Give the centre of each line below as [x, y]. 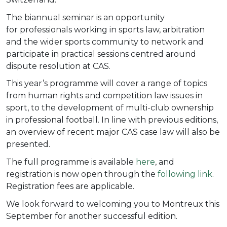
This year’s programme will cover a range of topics [107, 84]
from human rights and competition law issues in [104, 96]
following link [185, 174]
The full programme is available [71, 162]
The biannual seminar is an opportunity [85, 17]
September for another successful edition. [94, 216]
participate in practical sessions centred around [101, 54]
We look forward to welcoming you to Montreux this [113, 204]
